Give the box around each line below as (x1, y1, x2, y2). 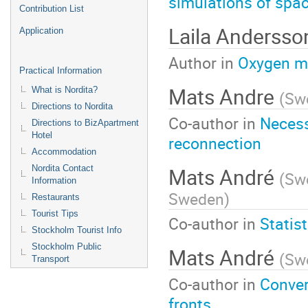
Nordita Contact (32, 163, 93, 173)
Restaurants (32, 192, 80, 202)
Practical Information (19, 65, 102, 76)
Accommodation (32, 146, 96, 157)
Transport (32, 254, 69, 264)
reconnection (168, 132, 261, 155)
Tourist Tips (32, 208, 78, 219)
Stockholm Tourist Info (32, 225, 122, 235)
